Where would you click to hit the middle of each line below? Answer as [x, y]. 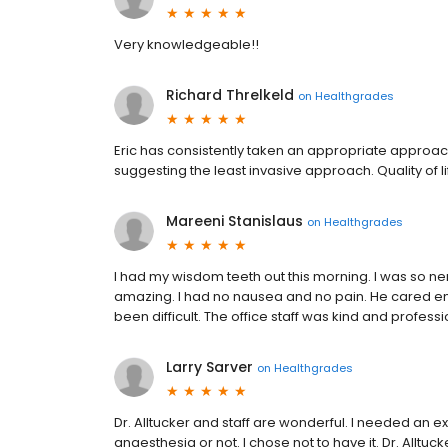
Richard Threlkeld [230, 95]
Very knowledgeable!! [186, 45]
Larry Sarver [209, 367]
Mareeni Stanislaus [234, 221]
